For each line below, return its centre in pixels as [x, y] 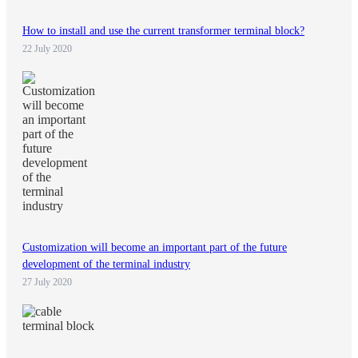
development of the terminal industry [106, 265]
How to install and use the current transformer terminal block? [163, 30]
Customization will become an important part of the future [155, 248]
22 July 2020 [47, 48]
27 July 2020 [47, 282]
